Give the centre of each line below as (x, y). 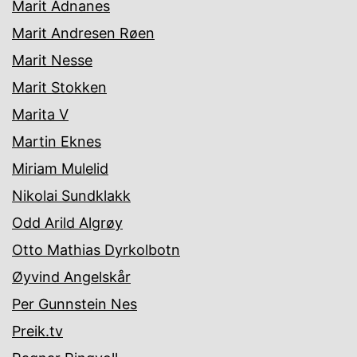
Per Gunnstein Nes (75, 304)
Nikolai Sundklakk (71, 196)
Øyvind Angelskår (71, 277)
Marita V (40, 115)
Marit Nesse (52, 61)
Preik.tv (37, 331)
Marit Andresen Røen (83, 33)
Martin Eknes (57, 142)
